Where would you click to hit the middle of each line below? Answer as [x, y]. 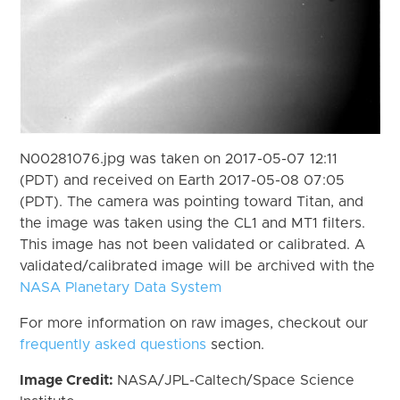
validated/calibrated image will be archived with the [198, 266]
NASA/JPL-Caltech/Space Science [236, 380]
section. [236, 344]
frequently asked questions [113, 344]
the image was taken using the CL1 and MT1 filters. [193, 223]
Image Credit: [69, 380]
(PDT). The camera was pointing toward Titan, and [192, 201]
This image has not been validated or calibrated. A [193, 244]
